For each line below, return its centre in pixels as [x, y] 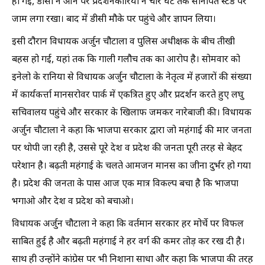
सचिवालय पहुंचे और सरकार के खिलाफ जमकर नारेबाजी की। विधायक [132, 113]
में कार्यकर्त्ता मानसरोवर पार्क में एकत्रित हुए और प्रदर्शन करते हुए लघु [128, 95]
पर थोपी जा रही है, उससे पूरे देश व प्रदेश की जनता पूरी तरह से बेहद [127, 148]
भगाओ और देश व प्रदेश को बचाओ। [73, 202]
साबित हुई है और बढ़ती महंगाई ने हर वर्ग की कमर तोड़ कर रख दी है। [128, 242]
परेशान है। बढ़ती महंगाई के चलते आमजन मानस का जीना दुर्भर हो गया [131, 166]
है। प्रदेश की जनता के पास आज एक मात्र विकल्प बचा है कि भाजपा [125, 184]
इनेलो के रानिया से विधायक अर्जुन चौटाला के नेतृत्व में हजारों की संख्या [132, 77]
